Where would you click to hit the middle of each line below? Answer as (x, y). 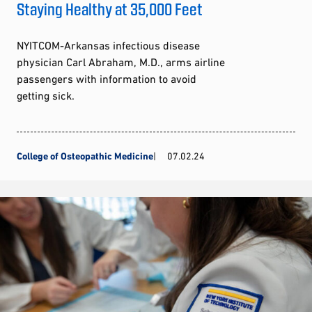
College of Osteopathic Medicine (85, 156)
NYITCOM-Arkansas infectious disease (108, 45)
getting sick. (46, 95)
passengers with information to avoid (107, 78)
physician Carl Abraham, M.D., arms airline (121, 62)
